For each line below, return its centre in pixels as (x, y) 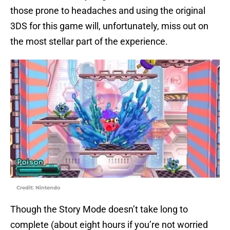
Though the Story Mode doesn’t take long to (99, 209)
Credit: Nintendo (39, 188)
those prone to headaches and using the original (108, 11)
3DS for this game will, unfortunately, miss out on (109, 26)
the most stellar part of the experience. (89, 42)
